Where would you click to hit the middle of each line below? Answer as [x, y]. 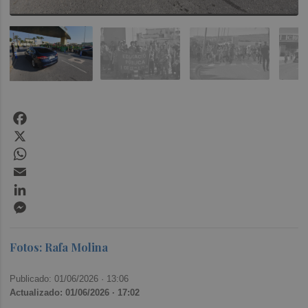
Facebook [53, 114]
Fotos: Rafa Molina [59, 247]
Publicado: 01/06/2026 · [58, 279]
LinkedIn [50, 186]
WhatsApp [54, 150]
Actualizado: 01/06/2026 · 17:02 [75, 293]
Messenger [57, 203]
